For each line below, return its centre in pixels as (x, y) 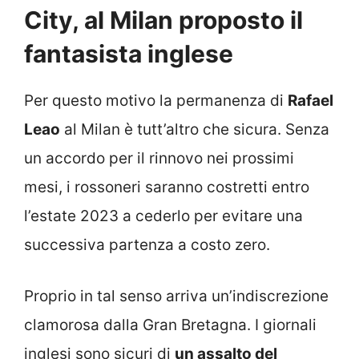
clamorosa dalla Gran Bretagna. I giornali (170, 325)
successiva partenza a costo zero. (147, 244)
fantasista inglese (129, 53)
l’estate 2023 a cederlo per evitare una (163, 216)
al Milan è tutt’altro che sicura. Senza (195, 129)
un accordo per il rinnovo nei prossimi (159, 158)
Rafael (311, 100)
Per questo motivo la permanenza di (156, 100)
